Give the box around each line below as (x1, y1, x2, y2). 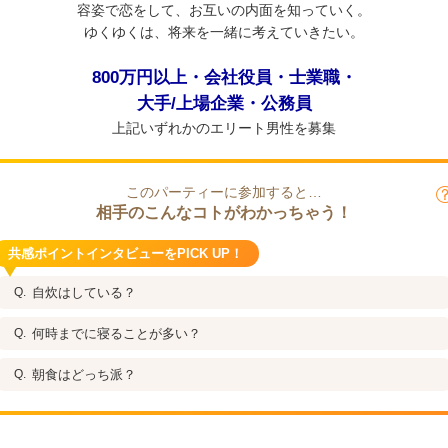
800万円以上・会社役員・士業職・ (91, 68, 357, 87)
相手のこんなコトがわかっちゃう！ (96, 204, 352, 221)
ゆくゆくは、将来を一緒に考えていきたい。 (84, 24, 364, 40)
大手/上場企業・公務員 (136, 94, 312, 113)
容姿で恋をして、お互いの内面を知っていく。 (77, 2, 371, 18)
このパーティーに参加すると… (126, 184, 322, 200)
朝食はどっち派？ (32, 367, 136, 382)
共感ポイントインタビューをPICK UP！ (8, 246, 243, 261)
